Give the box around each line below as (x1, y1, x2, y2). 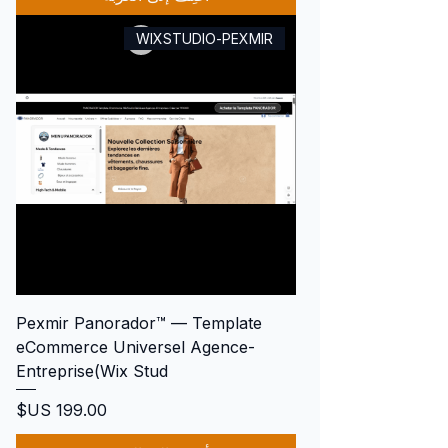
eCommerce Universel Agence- (16, 337, 255, 358)
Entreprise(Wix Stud (16, 361, 168, 382)
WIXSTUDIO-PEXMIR (135, 29, 273, 47)
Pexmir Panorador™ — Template (16, 313, 262, 334)
